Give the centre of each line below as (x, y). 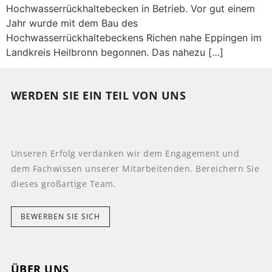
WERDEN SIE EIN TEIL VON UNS (98, 96)
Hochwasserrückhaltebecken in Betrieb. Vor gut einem (131, 8)
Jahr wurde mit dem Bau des (72, 23)
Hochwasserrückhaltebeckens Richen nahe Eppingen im (134, 38)
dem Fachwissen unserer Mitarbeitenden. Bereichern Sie (135, 168)
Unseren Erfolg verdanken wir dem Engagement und (125, 153)
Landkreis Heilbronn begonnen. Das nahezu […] (115, 52)
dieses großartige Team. (63, 183)
